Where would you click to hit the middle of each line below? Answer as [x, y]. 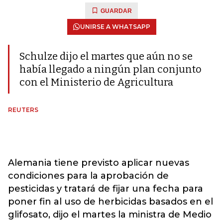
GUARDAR [116, 11]
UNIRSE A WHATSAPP [115, 27]
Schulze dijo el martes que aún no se [106, 56]
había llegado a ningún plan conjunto [111, 69]
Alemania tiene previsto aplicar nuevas [99, 163]
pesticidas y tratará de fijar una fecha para [106, 189]
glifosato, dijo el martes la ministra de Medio [110, 215]
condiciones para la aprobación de [88, 176]
